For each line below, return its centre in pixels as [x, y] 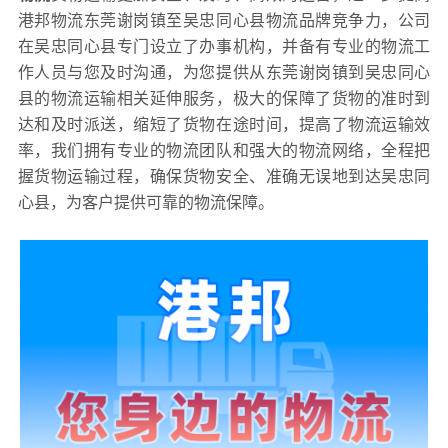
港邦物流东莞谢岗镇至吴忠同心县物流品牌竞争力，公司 [224, 20]
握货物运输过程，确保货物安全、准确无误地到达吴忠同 [224, 176]
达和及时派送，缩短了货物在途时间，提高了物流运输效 [224, 124]
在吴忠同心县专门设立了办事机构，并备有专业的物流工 [224, 46]
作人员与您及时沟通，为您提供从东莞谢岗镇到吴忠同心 [224, 72]
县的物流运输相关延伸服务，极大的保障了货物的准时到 [224, 98]
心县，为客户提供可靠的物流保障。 [145, 202]
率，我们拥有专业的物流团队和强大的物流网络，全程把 [224, 150]
